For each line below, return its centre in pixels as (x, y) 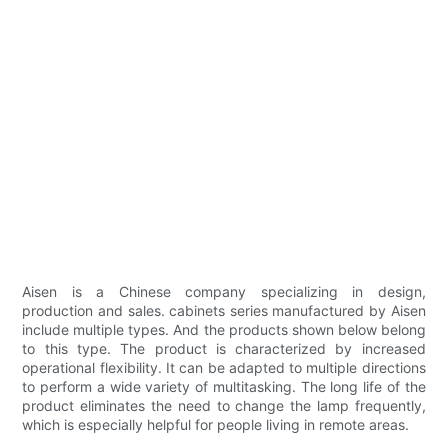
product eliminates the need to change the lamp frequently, (224, 406)
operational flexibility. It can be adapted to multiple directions (224, 368)
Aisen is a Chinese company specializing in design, (224, 292)
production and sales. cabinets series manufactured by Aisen (224, 311)
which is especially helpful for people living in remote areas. (216, 425)
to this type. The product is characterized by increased (224, 349)
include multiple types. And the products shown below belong (224, 330)
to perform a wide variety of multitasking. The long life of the (224, 387)
